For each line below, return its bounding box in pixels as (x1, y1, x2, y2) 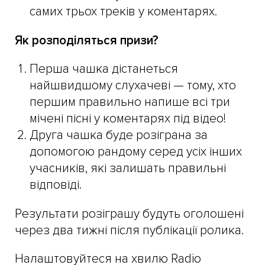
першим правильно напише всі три (30, 94, 230, 109)
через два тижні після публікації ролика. (15, 222, 244, 238)
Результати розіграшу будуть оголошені (15, 206, 244, 221)
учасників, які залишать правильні (30, 160, 226, 176)
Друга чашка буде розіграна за (30, 127, 208, 143)
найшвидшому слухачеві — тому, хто (30, 77, 236, 93)
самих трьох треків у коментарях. (30, 4, 217, 19)
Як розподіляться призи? (15, 33, 159, 48)
